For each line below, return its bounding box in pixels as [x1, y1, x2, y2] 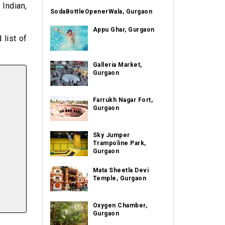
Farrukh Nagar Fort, [92, 96, 153, 103]
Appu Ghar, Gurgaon [92, 26, 155, 33]
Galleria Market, [92, 61, 142, 68]
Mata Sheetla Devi [92, 167, 149, 174]
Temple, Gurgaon [92, 175, 146, 182]
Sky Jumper [92, 132, 130, 139]
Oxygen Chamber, [92, 202, 147, 209]
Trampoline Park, [92, 140, 146, 147]
